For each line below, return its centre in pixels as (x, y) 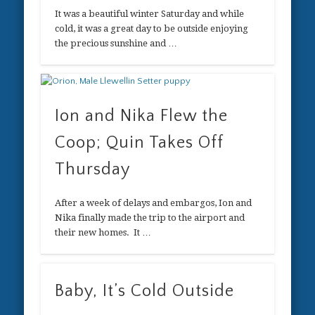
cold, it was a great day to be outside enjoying (152, 28)
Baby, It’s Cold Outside (145, 291)
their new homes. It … (103, 233)
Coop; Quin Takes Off (139, 143)
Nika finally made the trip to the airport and (150, 218)
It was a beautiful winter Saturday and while (150, 13)
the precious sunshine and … (116, 43)
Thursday (93, 170)
